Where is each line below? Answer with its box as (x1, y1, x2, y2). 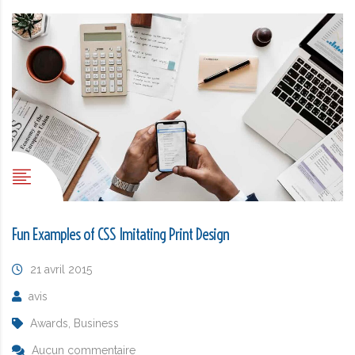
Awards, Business (30, 316, 119, 330)
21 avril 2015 (30, 262, 92, 276)
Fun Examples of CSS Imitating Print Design (12, 223, 229, 244)
